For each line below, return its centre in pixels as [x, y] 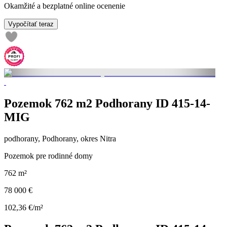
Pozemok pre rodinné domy [48, 156]
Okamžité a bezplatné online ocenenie [65, 6]
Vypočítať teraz [31, 24]
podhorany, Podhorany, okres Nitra [60, 139]
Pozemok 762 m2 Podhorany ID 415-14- [107, 104]
